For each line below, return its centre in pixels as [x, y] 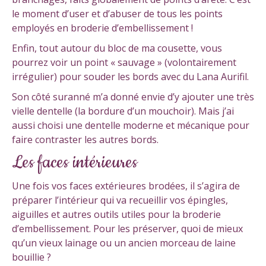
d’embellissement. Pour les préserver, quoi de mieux [127, 228]
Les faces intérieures [75, 162]
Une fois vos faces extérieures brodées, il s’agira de [126, 186]
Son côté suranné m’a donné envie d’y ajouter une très [133, 96]
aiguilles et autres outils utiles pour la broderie [116, 214]
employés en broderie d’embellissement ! [102, 28]
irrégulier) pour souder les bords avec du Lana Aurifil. [130, 76]
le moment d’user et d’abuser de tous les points [117, 13]
